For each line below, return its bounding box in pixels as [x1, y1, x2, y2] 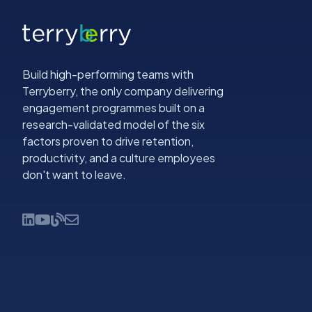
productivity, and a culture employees [22, 150, 215, 166]
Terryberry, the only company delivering [22, 84, 224, 99]
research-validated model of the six [22, 117, 205, 132]
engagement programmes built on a [22, 100, 205, 116]
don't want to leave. [22, 167, 126, 182]
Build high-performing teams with [22, 67, 194, 82]
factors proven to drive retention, [22, 134, 194, 149]
